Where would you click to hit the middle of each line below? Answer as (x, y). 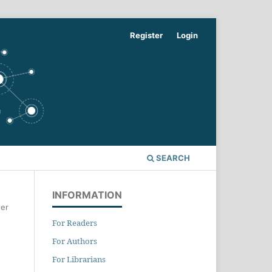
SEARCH (172, 158)
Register (147, 35)
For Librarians (79, 259)
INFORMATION (87, 195)
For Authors (75, 241)
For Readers (75, 223)
